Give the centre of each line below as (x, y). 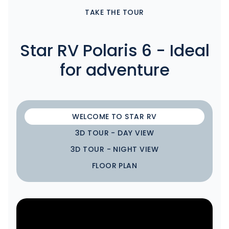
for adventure (114, 70)
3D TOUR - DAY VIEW (114, 133)
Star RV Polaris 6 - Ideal (114, 50)
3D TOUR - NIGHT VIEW (114, 149)
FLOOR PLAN (114, 166)
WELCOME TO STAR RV (114, 117)
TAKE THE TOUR (114, 12)
